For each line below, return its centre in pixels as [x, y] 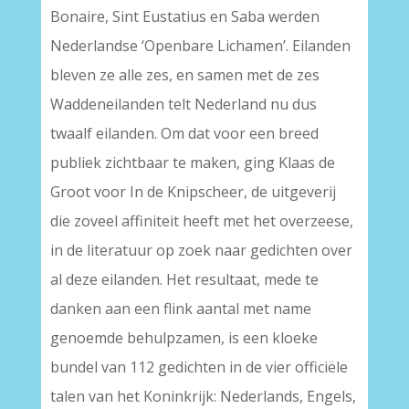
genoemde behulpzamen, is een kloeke [184, 338]
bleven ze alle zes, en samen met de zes [184, 75]
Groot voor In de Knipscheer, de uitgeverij [193, 192]
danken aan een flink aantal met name [180, 309]
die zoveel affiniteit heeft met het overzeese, [201, 221]
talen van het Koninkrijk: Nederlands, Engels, [203, 396]
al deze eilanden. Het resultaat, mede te [184, 279]
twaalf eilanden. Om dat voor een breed [184, 133]
